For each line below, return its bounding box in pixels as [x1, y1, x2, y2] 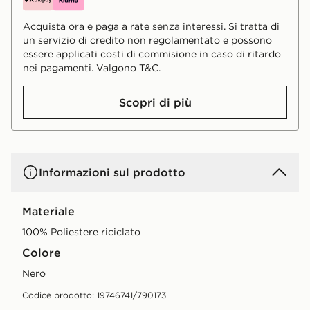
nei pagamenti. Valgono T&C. [23, 61, 161, 74]
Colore [22, 245, 61, 259]
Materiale [22, 203, 75, 218]
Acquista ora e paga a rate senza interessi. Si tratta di [23, 19, 280, 33]
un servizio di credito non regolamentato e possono [23, 33, 272, 46]
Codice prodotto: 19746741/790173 [22, 289, 166, 300]
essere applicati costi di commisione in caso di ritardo [23, 47, 281, 60]
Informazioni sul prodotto [39, 165, 185, 179]
